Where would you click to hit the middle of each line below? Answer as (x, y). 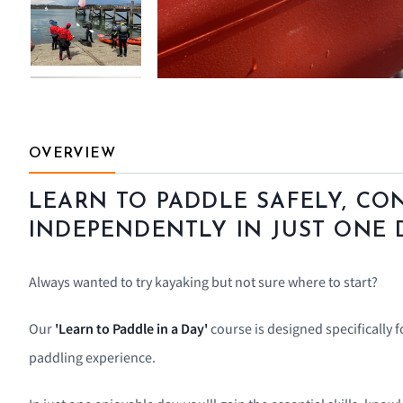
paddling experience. (92, 358)
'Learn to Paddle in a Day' (131, 329)
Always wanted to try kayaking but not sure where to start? (203, 282)
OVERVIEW (72, 154)
